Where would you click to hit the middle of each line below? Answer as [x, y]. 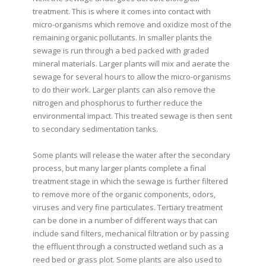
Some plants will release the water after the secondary [132, 155]
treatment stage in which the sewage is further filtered [130, 181]
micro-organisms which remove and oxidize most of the [132, 24]
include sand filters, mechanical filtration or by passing [131, 233]
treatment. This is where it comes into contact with [122, 11]
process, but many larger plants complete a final [119, 168]
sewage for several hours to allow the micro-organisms [132, 77]
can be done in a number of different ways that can [125, 220]
